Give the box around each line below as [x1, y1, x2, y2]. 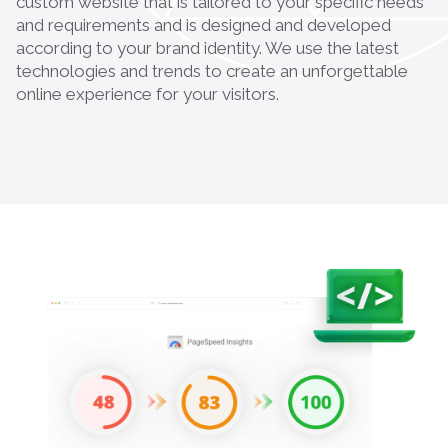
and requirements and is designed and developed [16, 14, 391, 35]
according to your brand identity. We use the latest [16, 37, 399, 58]
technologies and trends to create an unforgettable [16, 60, 408, 81]
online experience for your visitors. [16, 83, 279, 104]
